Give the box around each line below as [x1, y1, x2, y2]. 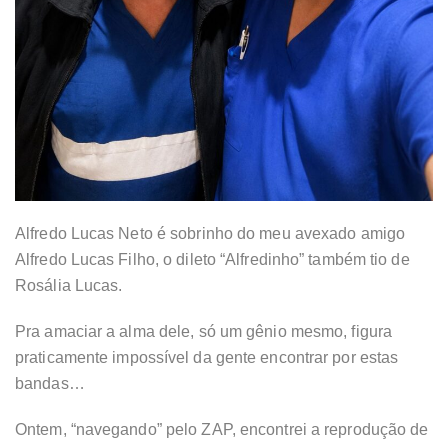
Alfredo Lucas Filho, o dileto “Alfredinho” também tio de [15, 250, 410, 268]
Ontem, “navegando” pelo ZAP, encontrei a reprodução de [15, 420, 429, 438]
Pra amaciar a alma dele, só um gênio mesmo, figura [15, 322, 393, 340]
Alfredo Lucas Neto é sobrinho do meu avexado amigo [15, 224, 406, 242]
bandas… [15, 374, 85, 392]
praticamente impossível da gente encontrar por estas [15, 348, 399, 366]
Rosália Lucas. [15, 276, 123, 294]
